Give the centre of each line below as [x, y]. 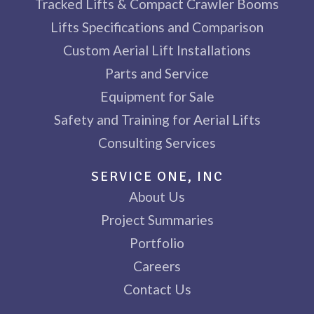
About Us [157, 196]
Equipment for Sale [157, 96]
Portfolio [157, 243]
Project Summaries [157, 219]
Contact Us [157, 289]
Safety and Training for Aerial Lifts [157, 119]
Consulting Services [157, 142]
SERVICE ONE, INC [157, 176]
